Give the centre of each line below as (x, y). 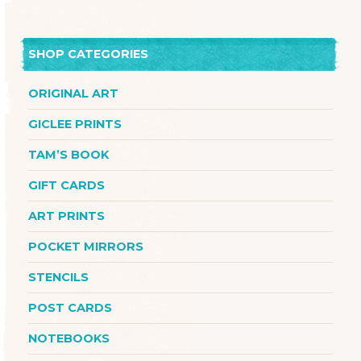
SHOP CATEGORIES (88, 54)
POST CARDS (70, 308)
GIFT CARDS (66, 186)
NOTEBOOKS (69, 339)
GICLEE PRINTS (75, 124)
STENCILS (58, 278)
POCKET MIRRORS (86, 247)
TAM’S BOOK (68, 155)
